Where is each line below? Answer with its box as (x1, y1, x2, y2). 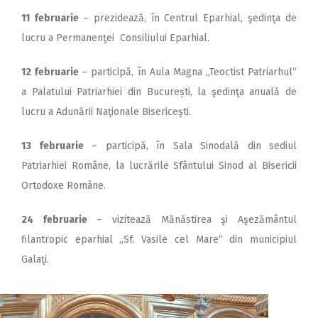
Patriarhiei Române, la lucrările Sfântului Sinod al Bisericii (21, 159, 297, 172)
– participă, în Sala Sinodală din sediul (83, 139, 297, 152)
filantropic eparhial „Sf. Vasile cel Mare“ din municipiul (21, 233, 297, 246)
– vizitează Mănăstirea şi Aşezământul (87, 213, 297, 226)
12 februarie (21, 65, 82, 78)
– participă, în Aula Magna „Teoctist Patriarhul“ (82, 65, 297, 78)
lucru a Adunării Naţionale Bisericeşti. (21, 105, 191, 118)
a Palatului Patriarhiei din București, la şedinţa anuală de (21, 85, 297, 98)
